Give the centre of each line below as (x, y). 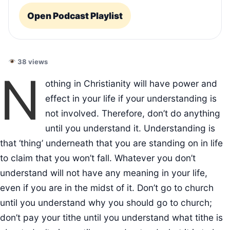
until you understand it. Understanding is (130, 128)
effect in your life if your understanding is (131, 99)
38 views (32, 62)
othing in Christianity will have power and (131, 84)
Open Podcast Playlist (75, 16)
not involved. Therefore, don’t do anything (133, 113)
